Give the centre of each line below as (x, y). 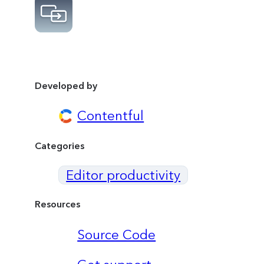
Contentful (111, 116)
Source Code (117, 235)
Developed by (66, 85)
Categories (60, 146)
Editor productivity (123, 175)
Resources (58, 204)
